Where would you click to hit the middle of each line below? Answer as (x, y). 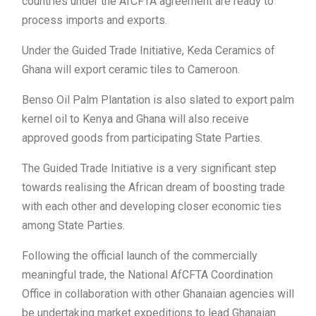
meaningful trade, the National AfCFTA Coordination (147, 275)
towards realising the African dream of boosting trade (153, 188)
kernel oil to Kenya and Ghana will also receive (135, 119)
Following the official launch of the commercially (140, 256)
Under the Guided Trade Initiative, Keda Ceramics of (148, 51)
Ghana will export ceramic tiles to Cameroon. (131, 70)
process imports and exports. (95, 20)
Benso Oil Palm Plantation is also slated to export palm (158, 100)
